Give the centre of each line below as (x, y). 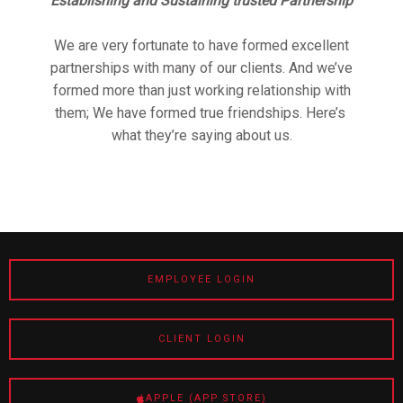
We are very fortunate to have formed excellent (201, 46)
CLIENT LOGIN (201, 339)
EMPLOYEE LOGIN (201, 280)
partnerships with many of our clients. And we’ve (201, 68)
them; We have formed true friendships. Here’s (201, 113)
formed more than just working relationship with (201, 91)
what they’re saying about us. (201, 136)
